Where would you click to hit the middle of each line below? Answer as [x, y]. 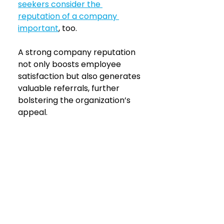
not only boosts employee [70, 64]
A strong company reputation [78, 52]
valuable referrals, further [70, 88]
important [38, 28]
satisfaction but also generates [80, 76]
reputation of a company [68, 16]
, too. [68, 28]
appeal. [33, 112]
